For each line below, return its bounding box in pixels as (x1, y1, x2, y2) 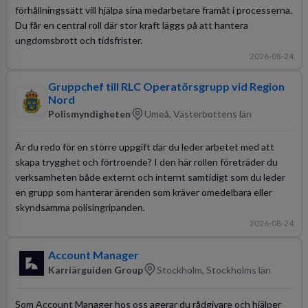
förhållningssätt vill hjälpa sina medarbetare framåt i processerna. (14, 3, 292, 16)
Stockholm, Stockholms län (156, 263, 271, 276)
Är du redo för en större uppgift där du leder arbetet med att (14, 140, 274, 153)
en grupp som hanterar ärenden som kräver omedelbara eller (14, 186, 272, 198)
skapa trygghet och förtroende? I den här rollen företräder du (14, 155, 278, 168)
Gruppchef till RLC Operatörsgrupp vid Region (47, 79, 285, 93)
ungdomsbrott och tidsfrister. (14, 34, 142, 46)
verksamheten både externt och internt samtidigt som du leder (14, 170, 285, 183)
